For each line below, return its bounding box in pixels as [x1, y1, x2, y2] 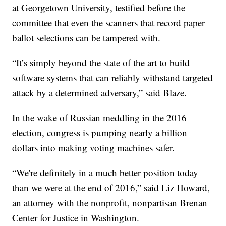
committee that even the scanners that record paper [12, 16, 205, 29]
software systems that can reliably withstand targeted [12, 71, 213, 84]
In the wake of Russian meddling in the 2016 [12, 111, 187, 124]
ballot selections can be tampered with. [12, 31, 161, 44]
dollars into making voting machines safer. [12, 141, 175, 154]
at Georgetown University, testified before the [12, 1, 186, 14]
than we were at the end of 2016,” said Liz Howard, [12, 181, 210, 194]
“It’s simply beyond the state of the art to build [12, 56, 190, 69]
